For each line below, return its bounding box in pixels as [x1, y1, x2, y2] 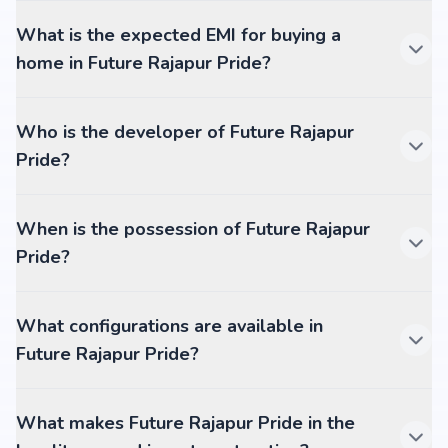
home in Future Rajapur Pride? [16, 51, 271, 75]
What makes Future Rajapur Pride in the [16, 411, 355, 435]
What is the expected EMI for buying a [16, 23, 341, 47]
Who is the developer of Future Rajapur [16, 120, 354, 144]
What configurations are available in [16, 314, 323, 338]
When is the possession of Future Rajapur [16, 217, 370, 241]
